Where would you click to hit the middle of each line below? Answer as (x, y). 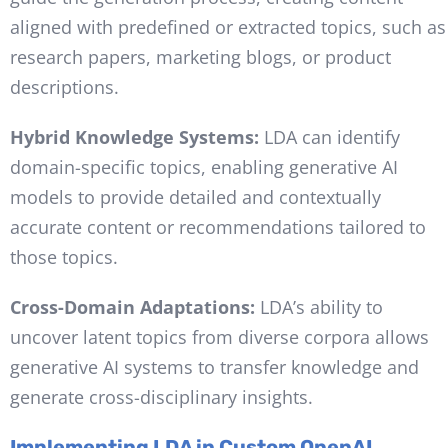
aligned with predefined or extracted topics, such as (227, 26)
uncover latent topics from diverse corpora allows (219, 336)
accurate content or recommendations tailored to (217, 226)
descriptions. (64, 86)
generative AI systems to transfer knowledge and (214, 366)
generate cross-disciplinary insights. (161, 396)
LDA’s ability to (321, 306)
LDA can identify (331, 136)
